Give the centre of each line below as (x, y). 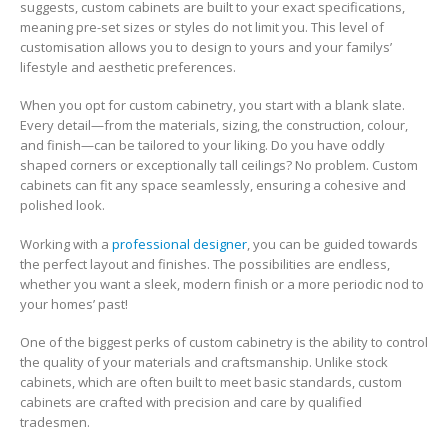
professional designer (179, 243)
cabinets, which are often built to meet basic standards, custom (211, 382)
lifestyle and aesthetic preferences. (128, 66)
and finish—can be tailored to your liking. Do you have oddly (202, 145)
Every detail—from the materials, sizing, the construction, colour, (214, 125)
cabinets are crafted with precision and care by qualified (191, 402)
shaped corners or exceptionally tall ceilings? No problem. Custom (219, 165)
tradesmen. (55, 422)
